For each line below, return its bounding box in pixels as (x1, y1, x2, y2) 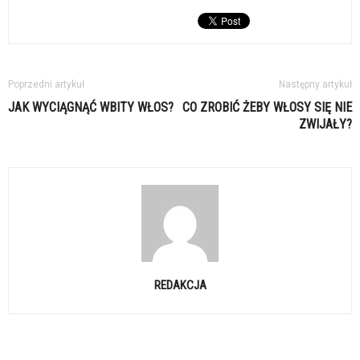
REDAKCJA (153, 278, 207, 293)
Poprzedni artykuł (8, 79, 84, 91)
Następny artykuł (279, 79, 352, 91)
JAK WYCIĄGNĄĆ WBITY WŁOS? (8, 100, 174, 116)
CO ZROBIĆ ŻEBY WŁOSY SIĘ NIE (182, 100, 352, 116)
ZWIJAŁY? (299, 117, 352, 133)
